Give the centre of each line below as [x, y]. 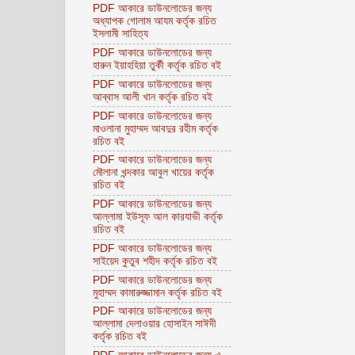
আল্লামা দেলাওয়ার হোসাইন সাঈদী [155, 324]
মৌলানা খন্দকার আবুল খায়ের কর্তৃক [153, 173]
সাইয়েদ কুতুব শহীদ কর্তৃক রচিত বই [155, 261]
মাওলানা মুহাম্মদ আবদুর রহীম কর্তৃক [155, 128]
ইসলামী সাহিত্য [120, 34]
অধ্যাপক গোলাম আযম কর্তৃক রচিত [155, 21]
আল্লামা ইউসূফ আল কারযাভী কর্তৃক [158, 217]
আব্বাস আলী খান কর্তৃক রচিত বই [153, 97]
